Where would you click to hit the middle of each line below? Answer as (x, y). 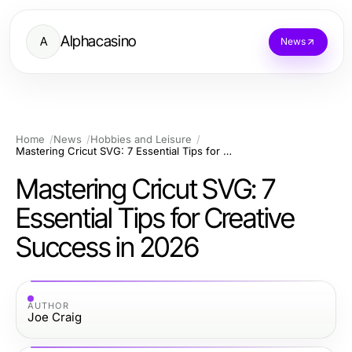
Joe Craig (55, 317)
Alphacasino (98, 41)
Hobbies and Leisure (141, 139)
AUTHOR (48, 305)
